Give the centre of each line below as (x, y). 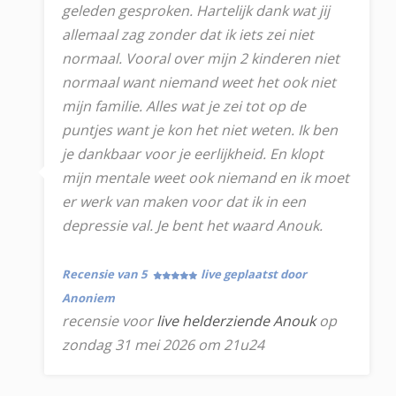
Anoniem (88, 298)
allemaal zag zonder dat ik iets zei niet (188, 34)
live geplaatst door (254, 274)
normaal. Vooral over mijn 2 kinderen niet (201, 58)
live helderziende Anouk (236, 321)
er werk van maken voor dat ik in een (184, 202)
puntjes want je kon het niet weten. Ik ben (200, 130)
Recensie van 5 (106, 274)
